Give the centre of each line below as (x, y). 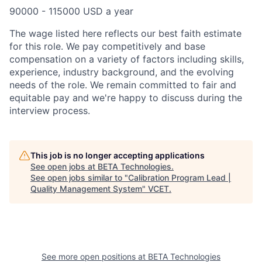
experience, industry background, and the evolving (122, 72)
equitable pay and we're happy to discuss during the (126, 97)
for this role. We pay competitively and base (107, 46)
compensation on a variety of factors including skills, (127, 59)
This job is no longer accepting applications (118, 155)
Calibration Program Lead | (180, 177)
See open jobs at (64, 166)
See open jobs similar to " (79, 177)
